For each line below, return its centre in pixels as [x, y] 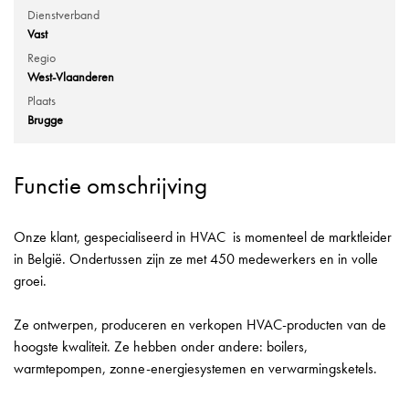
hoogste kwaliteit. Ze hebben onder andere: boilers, [161, 347]
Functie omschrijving [110, 185]
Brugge [45, 120]
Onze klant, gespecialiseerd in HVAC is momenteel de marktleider [203, 237]
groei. [32, 281]
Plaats [42, 101]
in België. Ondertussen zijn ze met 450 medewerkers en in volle [196, 259]
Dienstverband [63, 15]
